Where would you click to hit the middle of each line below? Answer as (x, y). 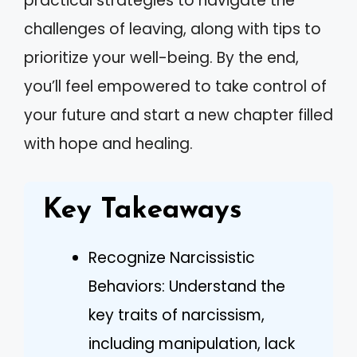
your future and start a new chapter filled (178, 115)
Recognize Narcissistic (172, 257)
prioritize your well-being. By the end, (161, 58)
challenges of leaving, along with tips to (173, 29)
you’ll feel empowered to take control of (175, 86)
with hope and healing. (108, 144)
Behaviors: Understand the (187, 286)
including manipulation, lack (192, 343)
